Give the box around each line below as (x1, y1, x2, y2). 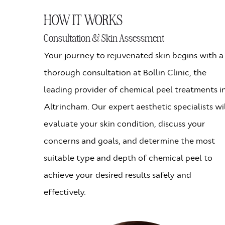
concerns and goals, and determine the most (44, 135, 215, 146)
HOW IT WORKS (44, 9, 123, 29)
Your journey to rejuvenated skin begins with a (44, 50, 223, 61)
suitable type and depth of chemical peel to (44, 152, 212, 163)
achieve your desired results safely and (44, 169, 191, 180)
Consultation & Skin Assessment (44, 30, 164, 44)
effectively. (44, 186, 86, 197)
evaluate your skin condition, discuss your (44, 118, 205, 129)
